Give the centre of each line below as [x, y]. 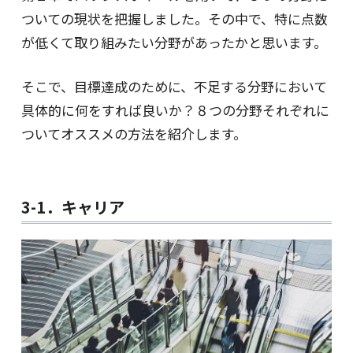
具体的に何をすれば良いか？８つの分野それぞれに [175, 110]
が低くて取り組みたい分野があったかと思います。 [174, 43]
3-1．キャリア [72, 207]
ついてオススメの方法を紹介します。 [134, 134]
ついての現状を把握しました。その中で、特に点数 [174, 19]
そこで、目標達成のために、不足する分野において [174, 87]
